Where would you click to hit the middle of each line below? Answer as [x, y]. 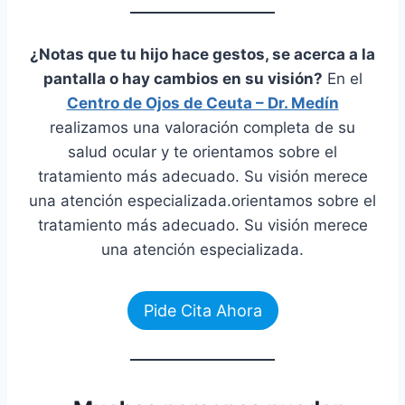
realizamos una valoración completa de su [202, 128]
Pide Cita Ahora [202, 310]
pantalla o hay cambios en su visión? [183, 79]
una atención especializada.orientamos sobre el [202, 201]
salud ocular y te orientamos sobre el [202, 152]
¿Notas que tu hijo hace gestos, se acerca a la [202, 55]
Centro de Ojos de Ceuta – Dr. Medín [202, 104]
